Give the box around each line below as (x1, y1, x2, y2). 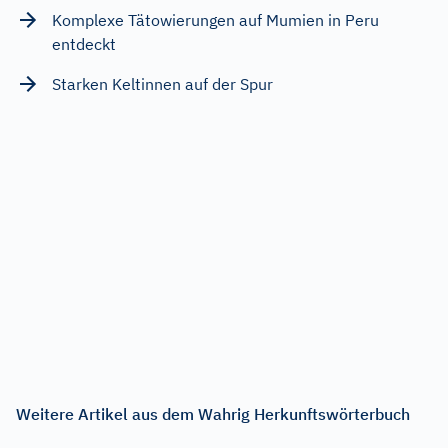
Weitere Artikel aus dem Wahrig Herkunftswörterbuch (16, 403, 410, 424)
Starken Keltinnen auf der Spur (52, 73, 273, 94)
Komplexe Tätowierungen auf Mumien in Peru (52, 9, 379, 30)
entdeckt (52, 33, 116, 54)
